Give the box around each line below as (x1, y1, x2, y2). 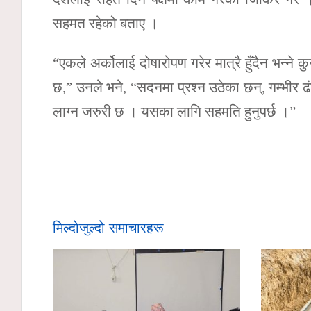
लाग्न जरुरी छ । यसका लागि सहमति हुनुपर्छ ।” (53, 103, 296, 121)
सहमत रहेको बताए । (53, 15, 158, 33)
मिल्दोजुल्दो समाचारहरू (53, 216, 164, 237)
